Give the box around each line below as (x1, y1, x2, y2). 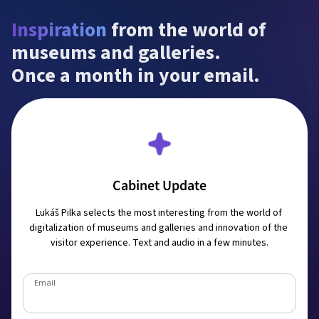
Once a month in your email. (11, 61, 260, 90)
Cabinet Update (113, 176, 206, 197)
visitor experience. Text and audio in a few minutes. (51, 236, 268, 251)
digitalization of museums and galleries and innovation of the (29, 221, 288, 236)
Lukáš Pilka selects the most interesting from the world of (35, 206, 282, 221)
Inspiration (11, 16, 107, 45)
